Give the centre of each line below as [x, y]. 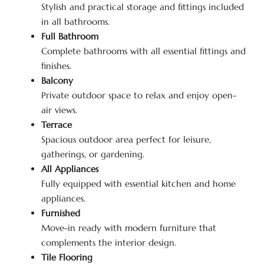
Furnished [61, 213]
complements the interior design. [109, 242]
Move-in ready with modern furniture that [129, 228]
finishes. [56, 66]
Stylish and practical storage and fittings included [143, 7]
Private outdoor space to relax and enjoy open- [139, 95]
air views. [59, 110]
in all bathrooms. [75, 22]
